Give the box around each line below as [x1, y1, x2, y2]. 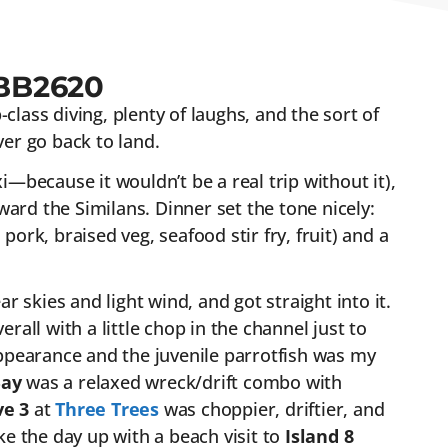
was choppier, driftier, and [158, 397, 385, 422]
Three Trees [55, 397, 159, 422]
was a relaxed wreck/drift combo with [21, 370, 342, 395]
